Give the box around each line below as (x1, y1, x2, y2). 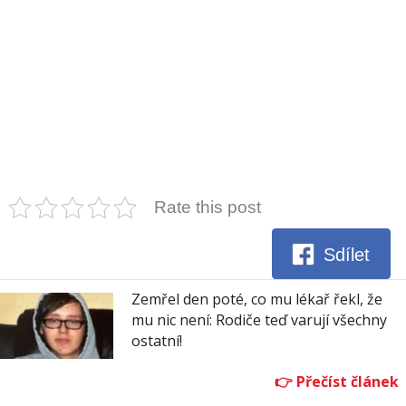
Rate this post (154, 198, 261, 217)
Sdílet (324, 244, 371, 265)
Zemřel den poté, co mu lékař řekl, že (131, 289, 382, 310)
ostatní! (131, 331, 182, 352)
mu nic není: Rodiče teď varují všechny (131, 310, 387, 331)
